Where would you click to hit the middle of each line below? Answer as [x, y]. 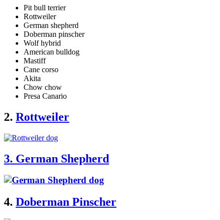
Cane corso [41, 69]
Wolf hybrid [42, 43]
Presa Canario [45, 96]
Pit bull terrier [45, 7]
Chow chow [43, 87]
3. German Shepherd [56, 158]
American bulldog [52, 52]
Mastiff [35, 60]
